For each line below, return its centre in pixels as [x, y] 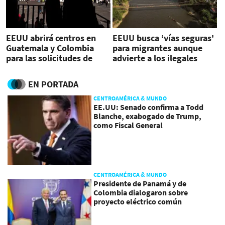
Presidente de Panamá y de [140, 184]
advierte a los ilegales [155, 58]
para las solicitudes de [49, 58]
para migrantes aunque [157, 48]
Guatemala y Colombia [50, 48]
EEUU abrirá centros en [51, 38]
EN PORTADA [53, 84]
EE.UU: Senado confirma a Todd [149, 107]
